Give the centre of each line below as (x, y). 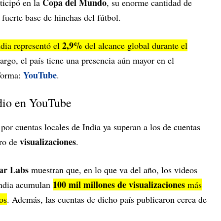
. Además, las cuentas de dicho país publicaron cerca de (107, 200)
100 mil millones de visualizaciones (119, 185)
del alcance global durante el (135, 46)
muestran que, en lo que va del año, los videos (113, 170)
